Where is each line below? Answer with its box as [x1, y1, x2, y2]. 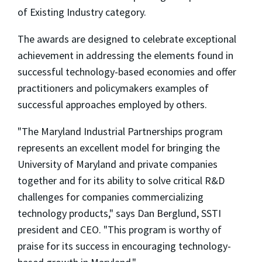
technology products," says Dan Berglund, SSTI [18, 206, 221, 220]
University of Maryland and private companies [18, 157, 218, 171]
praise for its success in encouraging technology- [18, 239, 231, 253]
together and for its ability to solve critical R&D [18, 174, 225, 188]
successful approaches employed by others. [18, 98, 207, 112]
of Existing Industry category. [18, 5, 146, 19]
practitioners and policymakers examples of [18, 81, 209, 95]
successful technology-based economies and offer [18, 65, 236, 79]
